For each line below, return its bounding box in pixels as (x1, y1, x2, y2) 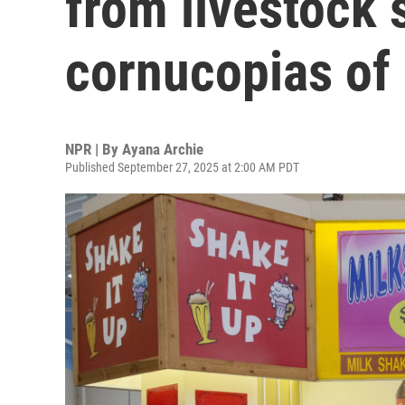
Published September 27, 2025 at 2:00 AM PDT (65, 160, 299, 174)
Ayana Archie (122, 140, 203, 158)
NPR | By (65, 140, 122, 158)
